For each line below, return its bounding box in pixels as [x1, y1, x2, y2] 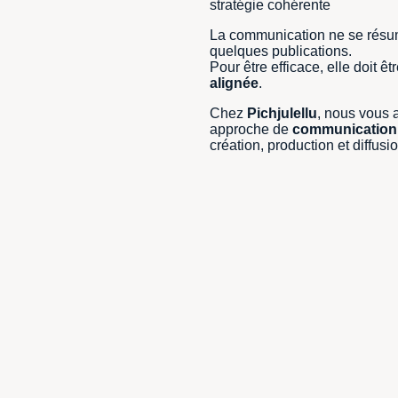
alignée [210, 76, 259, 92]
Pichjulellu [247, 106, 317, 122]
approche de [210, 122, 292, 138]
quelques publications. [210, 44, 352, 60]
